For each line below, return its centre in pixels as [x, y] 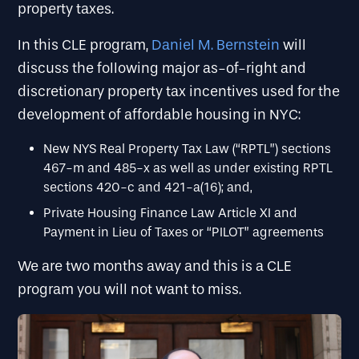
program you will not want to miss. [130, 290]
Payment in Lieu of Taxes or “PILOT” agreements [184, 232]
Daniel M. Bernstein [216, 46]
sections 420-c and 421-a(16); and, [148, 188]
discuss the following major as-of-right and [162, 69]
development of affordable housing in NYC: [159, 115]
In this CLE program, [85, 46]
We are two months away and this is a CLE [155, 267]
